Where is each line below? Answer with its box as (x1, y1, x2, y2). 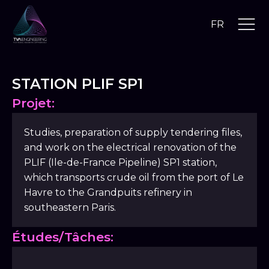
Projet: (12, 95, 55, 110)
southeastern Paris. (24, 202, 116, 213)
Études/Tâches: (12, 229, 113, 244)
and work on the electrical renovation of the (24, 142, 237, 153)
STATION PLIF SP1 (12, 75, 143, 92)
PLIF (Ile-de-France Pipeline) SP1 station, (24, 157, 217, 168)
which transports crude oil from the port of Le (24, 172, 244, 183)
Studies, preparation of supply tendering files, (24, 127, 242, 138)
